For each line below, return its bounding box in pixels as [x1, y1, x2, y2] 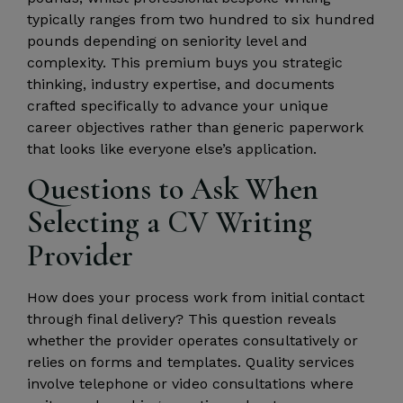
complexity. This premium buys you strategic [27, 53, 343, 71]
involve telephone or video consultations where [27, 374, 354, 392]
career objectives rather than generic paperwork [27, 118, 363, 136]
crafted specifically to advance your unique [27, 96, 328, 114]
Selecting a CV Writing [27, 203, 312, 241]
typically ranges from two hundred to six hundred [27, 10, 375, 28]
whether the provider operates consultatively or [27, 331, 358, 349]
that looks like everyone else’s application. [27, 139, 317, 157]
